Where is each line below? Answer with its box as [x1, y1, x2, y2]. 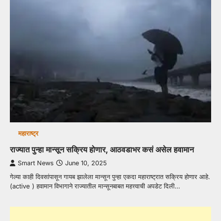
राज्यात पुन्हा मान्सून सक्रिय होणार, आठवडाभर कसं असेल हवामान [10, 145, 194, 155]
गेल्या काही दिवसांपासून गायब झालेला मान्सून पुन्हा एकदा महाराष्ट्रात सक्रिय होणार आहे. [10, 173, 210, 181]
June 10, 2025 [65, 159, 107, 167]
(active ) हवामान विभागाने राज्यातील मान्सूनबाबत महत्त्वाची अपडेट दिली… [10, 182, 180, 190]
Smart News [18, 159, 54, 167]
